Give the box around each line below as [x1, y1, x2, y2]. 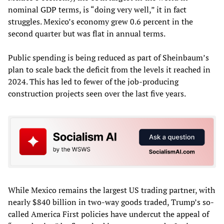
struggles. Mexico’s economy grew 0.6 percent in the [8, 15, 193, 27]
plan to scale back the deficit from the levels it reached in [8, 63, 210, 75]
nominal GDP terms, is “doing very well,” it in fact [8, 3, 186, 15]
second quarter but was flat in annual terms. [8, 27, 165, 39]
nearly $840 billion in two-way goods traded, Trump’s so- [8, 196, 214, 208]
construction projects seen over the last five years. [8, 87, 186, 99]
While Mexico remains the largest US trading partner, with [8, 184, 215, 196]
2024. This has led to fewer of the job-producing [8, 75, 178, 87]
